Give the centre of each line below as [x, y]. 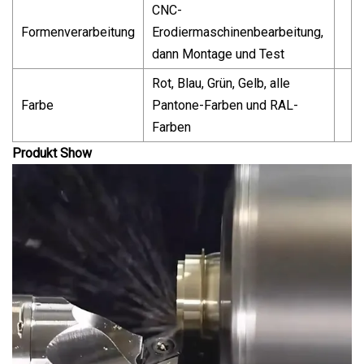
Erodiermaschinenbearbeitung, [238, 32]
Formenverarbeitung [78, 32]
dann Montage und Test [218, 54]
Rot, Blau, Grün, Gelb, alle [221, 83]
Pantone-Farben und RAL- [225, 105]
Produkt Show [52, 153]
